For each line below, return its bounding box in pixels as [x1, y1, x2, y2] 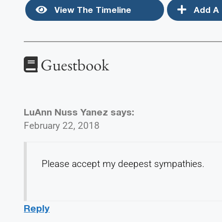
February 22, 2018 [24, 119, 100, 131]
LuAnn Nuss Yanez [24, 106, 109, 117]
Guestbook [38, 54, 110, 75]
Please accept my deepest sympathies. [42, 158, 205, 169]
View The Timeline [52, 4, 132, 15]
